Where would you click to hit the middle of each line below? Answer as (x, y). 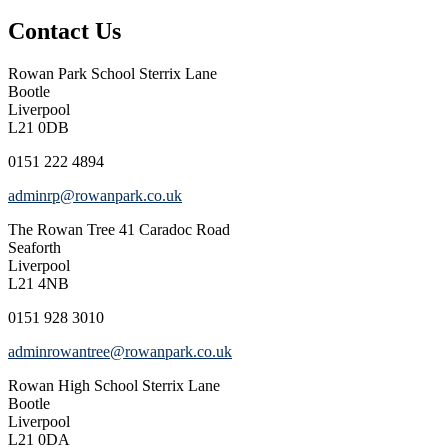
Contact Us (64, 31)
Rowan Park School (71, 74)
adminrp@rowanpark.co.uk (95, 196)
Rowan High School (73, 386)
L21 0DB (38, 128)
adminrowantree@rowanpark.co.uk (120, 352)
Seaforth (34, 248)
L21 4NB (38, 284)
